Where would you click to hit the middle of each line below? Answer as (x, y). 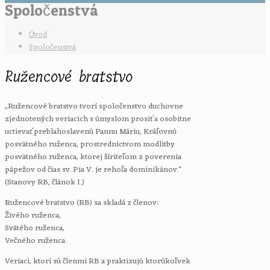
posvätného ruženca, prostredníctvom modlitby (90, 144)
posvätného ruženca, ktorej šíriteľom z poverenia (93, 157)
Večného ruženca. (36, 240)
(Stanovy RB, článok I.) (45, 182)
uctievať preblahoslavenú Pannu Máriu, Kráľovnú (91, 131)
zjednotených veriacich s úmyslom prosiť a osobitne (98, 119)
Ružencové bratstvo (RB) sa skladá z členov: (82, 202)
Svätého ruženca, (35, 228)
